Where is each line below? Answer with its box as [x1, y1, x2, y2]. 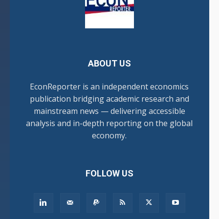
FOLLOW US [85, 168, 133, 179]
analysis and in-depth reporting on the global [26, 118, 193, 129]
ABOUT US [88, 58, 131, 69]
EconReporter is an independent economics [30, 81, 189, 92]
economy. [92, 130, 127, 141]
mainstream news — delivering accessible [33, 106, 185, 117]
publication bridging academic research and [29, 93, 189, 105]
